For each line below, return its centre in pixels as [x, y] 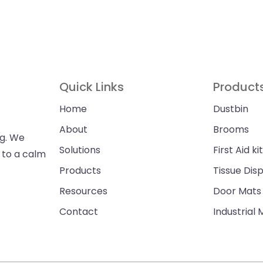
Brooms [231, 129]
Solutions [80, 150]
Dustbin [230, 109]
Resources [84, 191]
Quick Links [92, 87]
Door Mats [237, 191]
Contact [79, 212]
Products [80, 171]
